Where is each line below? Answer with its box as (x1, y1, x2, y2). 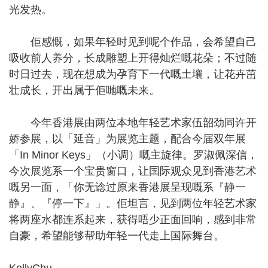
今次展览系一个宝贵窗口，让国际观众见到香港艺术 (9, 165, 257, 177)
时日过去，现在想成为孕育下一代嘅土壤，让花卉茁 (9, 68, 257, 80)
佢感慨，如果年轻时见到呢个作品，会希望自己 (9, 36, 257, 48)
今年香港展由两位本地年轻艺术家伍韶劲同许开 (9, 117, 257, 129)
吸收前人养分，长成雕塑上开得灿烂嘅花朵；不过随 (9, 52, 257, 64)
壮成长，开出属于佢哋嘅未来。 (9, 84, 160, 96)
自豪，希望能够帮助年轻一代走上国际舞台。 (9, 230, 224, 242)
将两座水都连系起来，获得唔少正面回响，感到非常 (9, 214, 257, 226)
